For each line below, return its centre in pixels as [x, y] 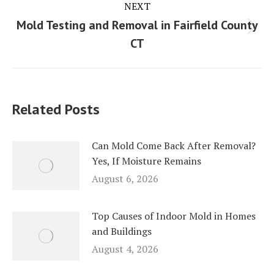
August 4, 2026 [125, 249]
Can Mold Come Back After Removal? [174, 146]
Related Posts [56, 109]
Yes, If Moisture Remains [146, 161]
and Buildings [122, 231]
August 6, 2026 [125, 179]
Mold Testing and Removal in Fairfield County [137, 25]
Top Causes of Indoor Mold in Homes [174, 216]
